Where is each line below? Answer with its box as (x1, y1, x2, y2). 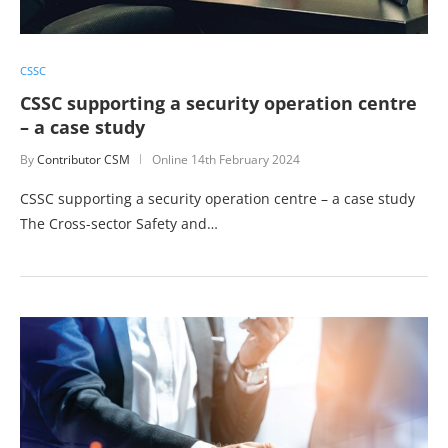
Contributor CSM (37, 150, 130, 168)
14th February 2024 (191, 150, 300, 168)
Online (152, 150, 191, 168)
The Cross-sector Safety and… (20, 213, 218, 233)
